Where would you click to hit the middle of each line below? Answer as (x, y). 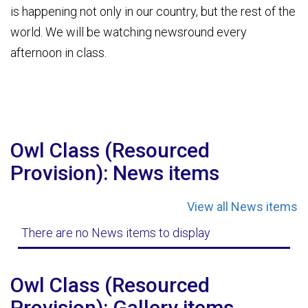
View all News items (242, 206)
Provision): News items (115, 173)
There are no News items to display (116, 232)
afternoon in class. (60, 52)
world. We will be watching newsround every (129, 32)
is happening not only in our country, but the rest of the (153, 11)
